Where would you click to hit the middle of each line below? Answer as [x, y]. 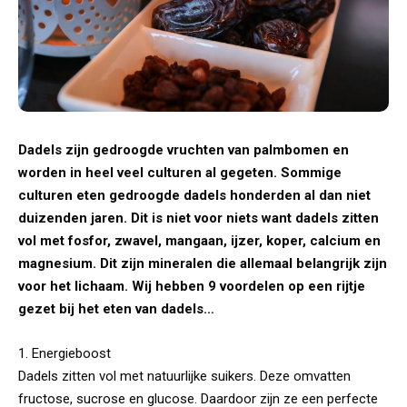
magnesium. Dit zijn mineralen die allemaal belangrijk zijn [203, 263]
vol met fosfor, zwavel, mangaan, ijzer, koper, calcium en [199, 240]
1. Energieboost [65, 353]
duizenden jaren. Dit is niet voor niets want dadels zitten [199, 218]
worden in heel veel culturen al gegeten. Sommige [180, 172]
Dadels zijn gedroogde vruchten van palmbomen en [184, 149]
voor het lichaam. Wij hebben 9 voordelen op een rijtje [192, 286]
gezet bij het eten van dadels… [116, 308]
